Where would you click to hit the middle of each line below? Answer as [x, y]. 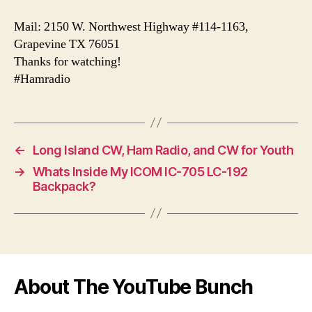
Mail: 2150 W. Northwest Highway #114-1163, [131, 26]
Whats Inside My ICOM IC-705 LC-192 [140, 171]
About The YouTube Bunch [134, 287]
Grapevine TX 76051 [67, 44]
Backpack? [64, 186]
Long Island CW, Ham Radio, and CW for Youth [163, 150]
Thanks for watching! [68, 61]
